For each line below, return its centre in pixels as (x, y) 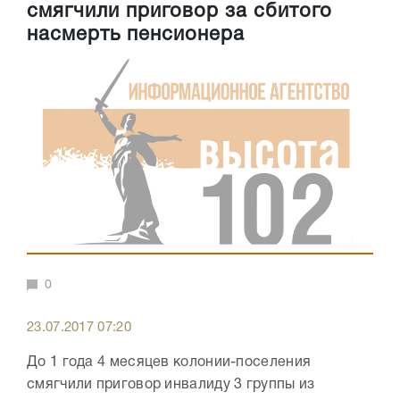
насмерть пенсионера (136, 35)
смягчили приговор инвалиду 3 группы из (171, 385)
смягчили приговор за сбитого (179, 12)
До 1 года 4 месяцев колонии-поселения (169, 362)
